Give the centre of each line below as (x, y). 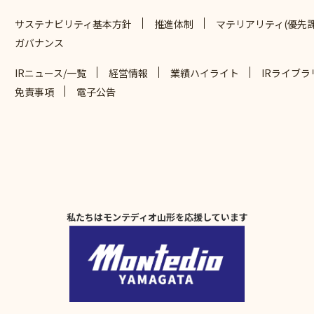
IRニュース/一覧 (50, 73)
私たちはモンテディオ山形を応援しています (157, 217)
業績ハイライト (204, 73)
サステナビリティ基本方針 (73, 23)
